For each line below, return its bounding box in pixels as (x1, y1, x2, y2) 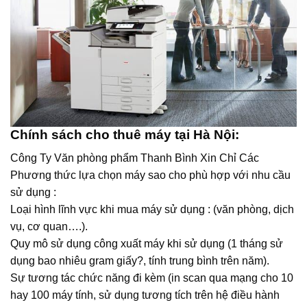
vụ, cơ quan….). (10, 221, 88, 233)
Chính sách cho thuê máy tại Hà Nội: (10, 127, 239, 142)
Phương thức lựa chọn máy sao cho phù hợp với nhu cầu (10, 169, 291, 182)
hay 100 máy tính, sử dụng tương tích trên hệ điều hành (10, 289, 280, 302)
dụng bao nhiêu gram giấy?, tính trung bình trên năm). (10, 255, 269, 267)
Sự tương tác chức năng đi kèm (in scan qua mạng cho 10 (10, 272, 293, 284)
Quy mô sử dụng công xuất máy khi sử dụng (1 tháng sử (10, 238, 283, 250)
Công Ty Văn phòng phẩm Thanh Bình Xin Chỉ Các (10, 152, 259, 164)
